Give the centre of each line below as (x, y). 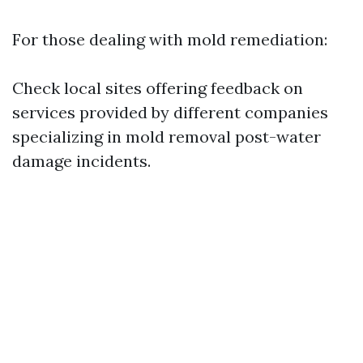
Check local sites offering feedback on (158, 88)
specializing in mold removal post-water (167, 137)
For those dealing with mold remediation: (170, 39)
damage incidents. (81, 161)
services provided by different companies (170, 112)
